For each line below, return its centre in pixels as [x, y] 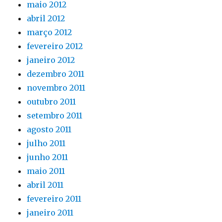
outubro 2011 [52, 102]
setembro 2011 [55, 115]
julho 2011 [46, 143]
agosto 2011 [49, 129]
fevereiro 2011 [54, 199]
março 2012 [50, 32]
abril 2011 [45, 185]
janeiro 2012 [51, 60]
